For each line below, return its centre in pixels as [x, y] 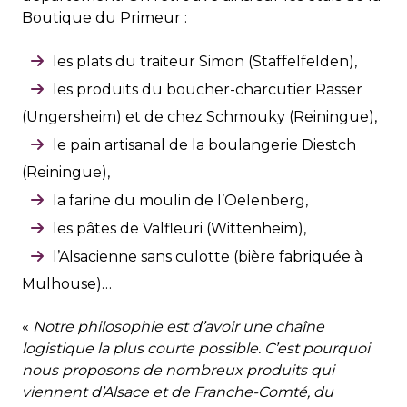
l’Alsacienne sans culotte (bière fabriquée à [208, 257]
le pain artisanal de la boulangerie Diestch [204, 145]
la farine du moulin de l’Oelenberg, [180, 201]
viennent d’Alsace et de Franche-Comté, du [178, 392]
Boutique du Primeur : [104, 18]
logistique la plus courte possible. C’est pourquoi [196, 349]
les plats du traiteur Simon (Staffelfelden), [205, 62]
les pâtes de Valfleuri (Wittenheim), [179, 229]
